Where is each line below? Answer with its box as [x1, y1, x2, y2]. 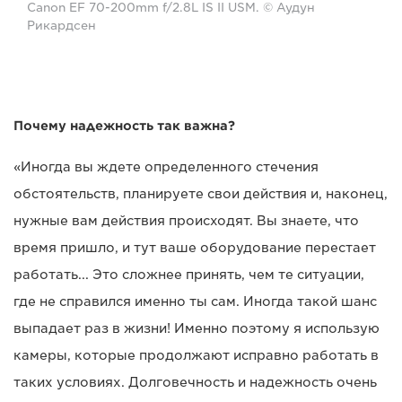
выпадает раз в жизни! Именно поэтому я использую [13, 320, 380, 336]
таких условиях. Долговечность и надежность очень [13, 374, 377, 389]
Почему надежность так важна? [13, 118, 235, 133]
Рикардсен [27, 18, 96, 32]
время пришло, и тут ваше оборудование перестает [13, 240, 376, 255]
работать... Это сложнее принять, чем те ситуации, [13, 267, 364, 282]
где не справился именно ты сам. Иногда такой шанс [13, 293, 377, 309]
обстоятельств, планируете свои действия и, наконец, [13, 186, 388, 201]
